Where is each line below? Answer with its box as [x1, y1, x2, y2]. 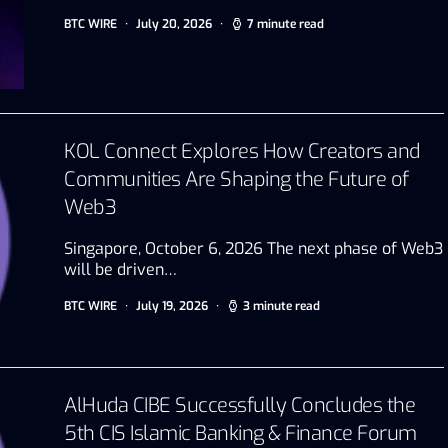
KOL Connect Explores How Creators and [64, 137, 420, 165]
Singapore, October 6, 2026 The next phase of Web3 [64, 237, 443, 259]
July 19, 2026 [136, 297, 208, 314]
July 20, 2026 [136, 15, 212, 32]
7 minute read [247, 15, 324, 32]
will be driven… [64, 258, 177, 280]
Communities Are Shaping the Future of [64, 165, 409, 193]
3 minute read [243, 297, 320, 314]
